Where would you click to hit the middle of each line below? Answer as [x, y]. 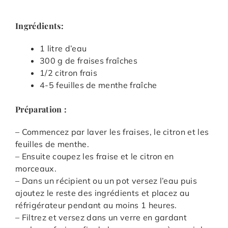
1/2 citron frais [69, 73]
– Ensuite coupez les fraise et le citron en [95, 156]
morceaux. [36, 169]
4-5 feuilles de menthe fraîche [98, 85]
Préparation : [41, 109]
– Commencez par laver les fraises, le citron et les [112, 132]
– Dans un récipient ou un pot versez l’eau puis [106, 181]
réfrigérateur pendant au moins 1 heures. [96, 205]
